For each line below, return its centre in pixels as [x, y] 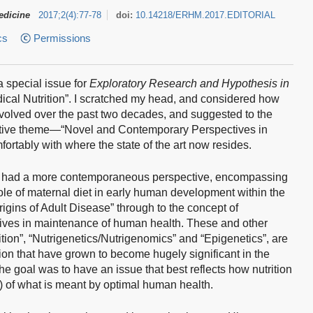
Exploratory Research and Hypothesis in [189, 83]
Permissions [62, 38]
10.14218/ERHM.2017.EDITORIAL [205, 15]
